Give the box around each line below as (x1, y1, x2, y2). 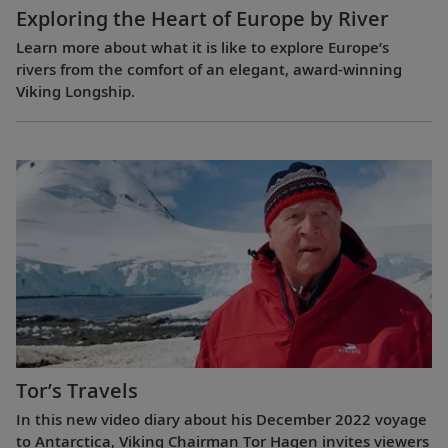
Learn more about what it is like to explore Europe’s (16, 37, 389, 58)
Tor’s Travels (16, 376, 138, 404)
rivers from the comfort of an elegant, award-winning (16, 59, 402, 80)
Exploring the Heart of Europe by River (16, 5, 389, 33)
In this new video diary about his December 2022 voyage (16, 408, 427, 429)
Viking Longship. (16, 81, 135, 102)
